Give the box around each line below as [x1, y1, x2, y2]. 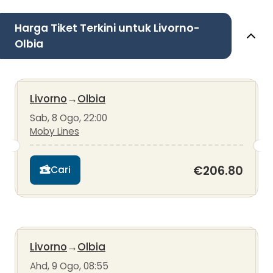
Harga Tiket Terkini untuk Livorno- [15, 20, 200, 35]
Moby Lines [30, 124, 79, 138]
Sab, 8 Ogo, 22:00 [30, 111, 107, 124]
